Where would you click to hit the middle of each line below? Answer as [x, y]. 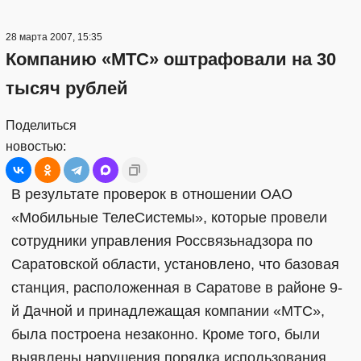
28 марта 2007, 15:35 [54, 37]
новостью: [36, 146]
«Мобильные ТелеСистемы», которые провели [169, 217]
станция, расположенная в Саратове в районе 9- [177, 287]
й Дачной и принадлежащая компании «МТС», [168, 311]
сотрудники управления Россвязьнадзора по [162, 241]
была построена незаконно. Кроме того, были [166, 334]
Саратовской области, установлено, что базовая [175, 264]
